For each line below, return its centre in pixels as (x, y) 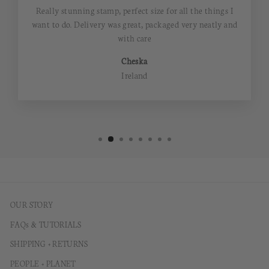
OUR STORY (32, 204)
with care (134, 38)
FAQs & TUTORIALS (46, 224)
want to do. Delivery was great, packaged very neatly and (134, 24)
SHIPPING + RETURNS (49, 243)
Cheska (134, 61)
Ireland (134, 75)
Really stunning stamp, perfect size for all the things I (134, 11)
